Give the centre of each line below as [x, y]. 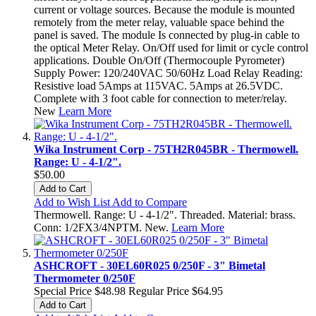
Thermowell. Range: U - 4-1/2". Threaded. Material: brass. [165, 214]
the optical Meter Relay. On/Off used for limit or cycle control [171, 47]
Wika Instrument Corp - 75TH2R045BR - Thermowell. [166, 149]
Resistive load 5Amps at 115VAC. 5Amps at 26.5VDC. [158, 85]
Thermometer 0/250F [85, 278]
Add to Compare [150, 202]
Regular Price [159, 291]
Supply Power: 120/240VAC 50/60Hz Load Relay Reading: [168, 73]
